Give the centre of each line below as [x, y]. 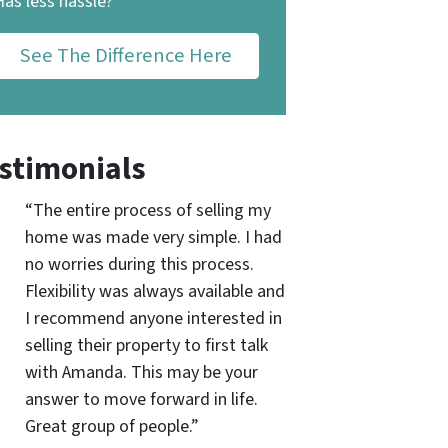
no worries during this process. [139, 264]
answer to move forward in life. [141, 399]
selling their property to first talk [146, 345]
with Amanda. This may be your [141, 372]
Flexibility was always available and [154, 291]
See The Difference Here [126, 55]
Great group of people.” [111, 426]
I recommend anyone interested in [153, 318]
